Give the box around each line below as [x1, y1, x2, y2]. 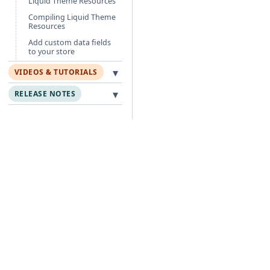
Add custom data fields [28, 37, 111, 48]
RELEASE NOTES [14, 89, 76, 99]
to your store [28, 46, 75, 57]
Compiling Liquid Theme [28, 12, 116, 22]
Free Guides [135, 243, 204, 260]
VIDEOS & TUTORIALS [14, 67, 98, 77]
